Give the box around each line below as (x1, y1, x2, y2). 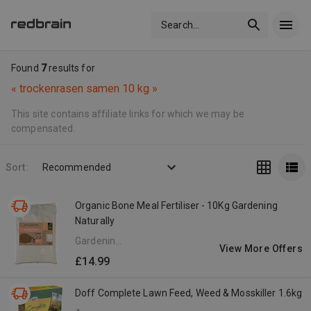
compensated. (11, 123, 76, 134)
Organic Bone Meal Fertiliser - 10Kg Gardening (75, 200, 278, 211)
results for (47, 62, 95, 74)
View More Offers (219, 243, 303, 254)
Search (161, 19, 193, 31)
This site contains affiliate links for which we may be (11, 108, 245, 119)
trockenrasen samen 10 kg (19, 82, 149, 95)
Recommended (42, 161, 112, 173)
